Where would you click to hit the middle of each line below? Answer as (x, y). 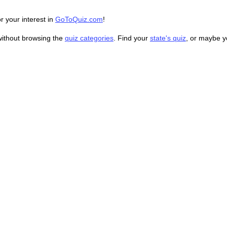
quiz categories (89, 38)
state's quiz (168, 38)
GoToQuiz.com (79, 20)
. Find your (131, 38)
